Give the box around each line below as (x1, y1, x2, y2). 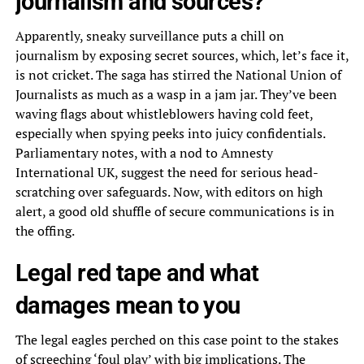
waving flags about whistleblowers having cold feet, (15, 105, 313, 123)
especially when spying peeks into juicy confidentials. (15, 124, 325, 143)
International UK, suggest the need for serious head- (15, 163, 318, 182)
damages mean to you (15, 292, 240, 320)
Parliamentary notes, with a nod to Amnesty (15, 144, 273, 162)
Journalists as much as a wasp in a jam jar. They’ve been (15, 85, 337, 104)
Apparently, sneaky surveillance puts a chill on (15, 27, 284, 45)
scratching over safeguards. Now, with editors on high (15, 183, 323, 201)
